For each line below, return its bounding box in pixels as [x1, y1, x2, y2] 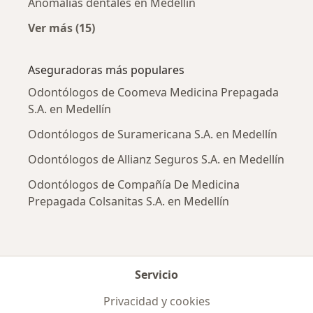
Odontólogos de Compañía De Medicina [28, 176, 240, 192]
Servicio [135, 266, 178, 282]
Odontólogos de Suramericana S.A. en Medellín [28, 126, 277, 142]
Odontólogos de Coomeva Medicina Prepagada [28, 84, 279, 100]
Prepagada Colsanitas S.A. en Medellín [28, 193, 229, 209]
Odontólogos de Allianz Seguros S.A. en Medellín [28, 151, 284, 167]
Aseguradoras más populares [28, 61, 184, 78]
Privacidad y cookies [103, 293, 210, 309]
